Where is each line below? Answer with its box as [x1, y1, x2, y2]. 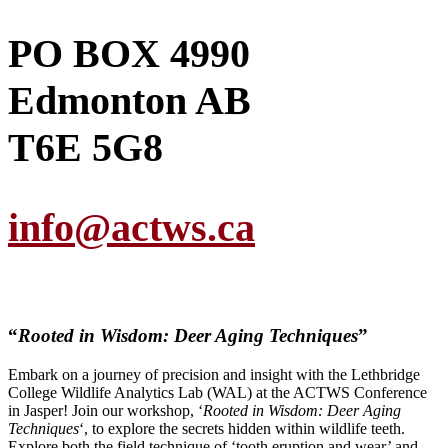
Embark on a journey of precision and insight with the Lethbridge [8, 365, 420, 383]
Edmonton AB [8, 78, 251, 124]
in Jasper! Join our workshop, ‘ [8, 401, 203, 419]
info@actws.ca [8, 205, 255, 251]
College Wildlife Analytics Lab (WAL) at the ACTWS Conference [8, 383, 427, 401]
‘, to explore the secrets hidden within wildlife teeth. [79, 419, 405, 437]
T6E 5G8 [8, 125, 163, 171]
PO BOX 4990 [8, 31, 250, 77]
